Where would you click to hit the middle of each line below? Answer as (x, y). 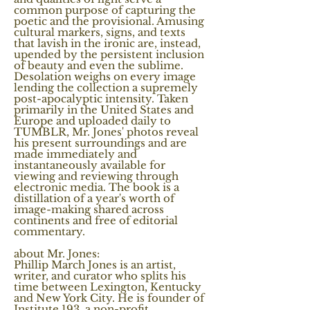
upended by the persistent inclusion (109, 55)
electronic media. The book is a (97, 188)
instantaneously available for (90, 165)
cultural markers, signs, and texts (100, 33)
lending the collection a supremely (106, 88)
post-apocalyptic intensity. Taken (101, 99)
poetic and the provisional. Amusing (109, 21)
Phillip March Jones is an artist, (95, 265)
